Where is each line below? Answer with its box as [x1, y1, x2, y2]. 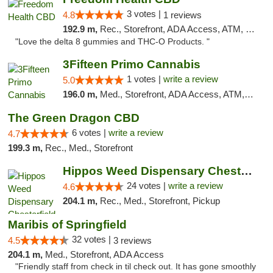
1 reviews [163, 10, 202, 20]
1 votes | [126, 74, 163, 84]
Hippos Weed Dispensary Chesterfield [240, 165, 252, 177]
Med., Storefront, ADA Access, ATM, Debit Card [99, 89, 244, 99]
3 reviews [113, 235, 152, 246]
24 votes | [126, 180, 168, 191]
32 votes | [72, 234, 113, 244]
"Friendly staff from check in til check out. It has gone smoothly [15, 262, 256, 271]
